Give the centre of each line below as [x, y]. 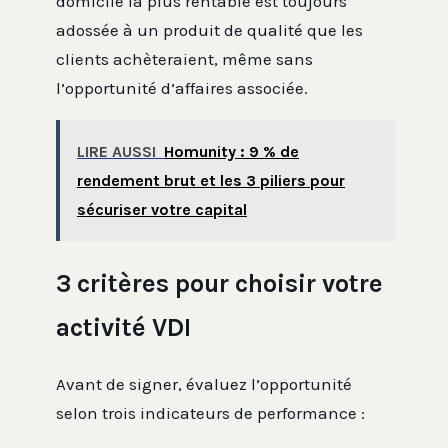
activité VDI [123, 328]
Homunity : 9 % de [231, 152]
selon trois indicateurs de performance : [210, 413]
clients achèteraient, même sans [184, 59]
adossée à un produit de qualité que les [209, 30]
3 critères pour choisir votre [219, 284]
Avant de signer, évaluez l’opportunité [204, 384]
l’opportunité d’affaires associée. [182, 88]
